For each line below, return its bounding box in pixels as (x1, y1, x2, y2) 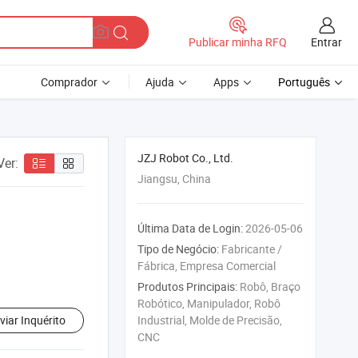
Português (278, 74, 330, 89)
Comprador (41, 74, 97, 89)
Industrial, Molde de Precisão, (137, 312, 282, 328)
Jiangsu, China (137, 171, 211, 186)
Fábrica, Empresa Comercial (137, 258, 276, 273)
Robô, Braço (237, 279, 300, 294)
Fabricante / (219, 241, 282, 257)
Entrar (311, 34, 342, 50)
